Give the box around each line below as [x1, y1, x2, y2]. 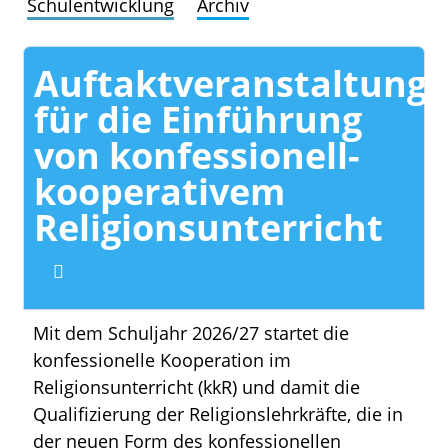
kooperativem [34, 166, 286, 216]
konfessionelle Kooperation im [33, 347, 292, 372]
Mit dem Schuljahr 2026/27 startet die [33, 320, 350, 345]
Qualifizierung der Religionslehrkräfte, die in [33, 401, 404, 426]
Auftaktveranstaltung [34, 58, 428, 108]
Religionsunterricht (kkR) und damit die [33, 374, 361, 399]
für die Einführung [34, 94, 363, 144]
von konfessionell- [34, 130, 361, 180]
